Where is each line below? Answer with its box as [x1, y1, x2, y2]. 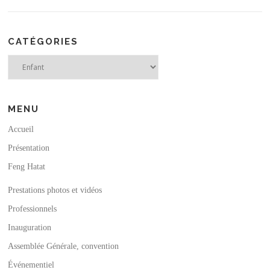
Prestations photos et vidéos [8, 186, 102, 195]
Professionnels [8, 204, 57, 213]
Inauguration [8, 223, 52, 232]
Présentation [8, 143, 50, 152]
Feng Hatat [8, 162, 46, 171]
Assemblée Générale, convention [8, 242, 119, 251]
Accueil [8, 125, 34, 134]
